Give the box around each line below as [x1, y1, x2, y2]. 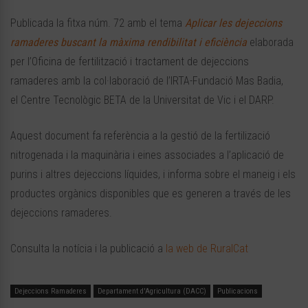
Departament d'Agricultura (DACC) [98, 287, 206, 296]
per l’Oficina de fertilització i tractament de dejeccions [10, 55, 249, 69]
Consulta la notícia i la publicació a [10, 242, 166, 256]
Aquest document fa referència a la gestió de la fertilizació [10, 129, 270, 143]
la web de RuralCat [166, 242, 248, 256]
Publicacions [217, 287, 258, 296]
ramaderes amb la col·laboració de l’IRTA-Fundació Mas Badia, [10, 74, 283, 88]
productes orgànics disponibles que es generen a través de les [10, 187, 291, 201]
